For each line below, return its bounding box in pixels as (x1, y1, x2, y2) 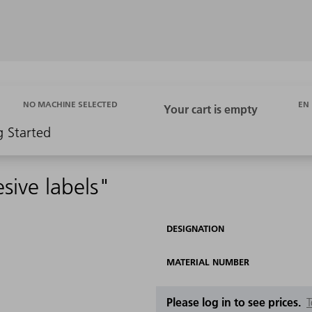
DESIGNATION (166, 223, 224, 235)
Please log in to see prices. (166, 295, 306, 310)
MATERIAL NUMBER (166, 256, 249, 268)
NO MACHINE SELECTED (23, 99, 118, 109)
